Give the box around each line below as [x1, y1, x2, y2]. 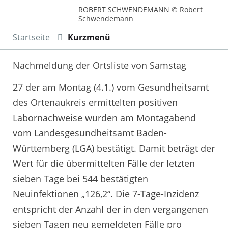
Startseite [13, 31, 50, 43]
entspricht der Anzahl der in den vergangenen [13, 203, 208, 216]
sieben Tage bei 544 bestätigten [13, 173, 148, 185]
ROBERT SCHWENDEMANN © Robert [78, 4, 203, 14]
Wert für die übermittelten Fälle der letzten [13, 157, 195, 170]
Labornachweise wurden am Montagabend [13, 111, 196, 124]
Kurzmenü [68, 31, 110, 43]
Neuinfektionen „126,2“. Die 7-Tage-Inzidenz [13, 188, 199, 201]
